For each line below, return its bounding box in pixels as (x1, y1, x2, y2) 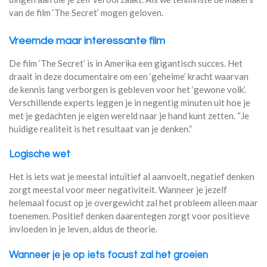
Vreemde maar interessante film (9, 35, 165, 46)
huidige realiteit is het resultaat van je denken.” (9, 123, 192, 134)
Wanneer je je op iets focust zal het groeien (9, 249, 208, 260)
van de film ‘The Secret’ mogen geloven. (9, 7, 163, 18)
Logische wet (9, 149, 70, 160)
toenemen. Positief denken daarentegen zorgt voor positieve (9, 210, 250, 222)
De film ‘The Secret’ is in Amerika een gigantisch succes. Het (9, 57, 243, 69)
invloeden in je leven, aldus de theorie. (9, 223, 157, 235)
